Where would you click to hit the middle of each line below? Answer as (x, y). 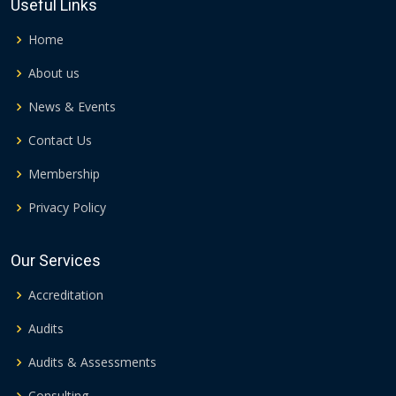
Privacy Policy (67, 208)
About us (54, 73)
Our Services (56, 261)
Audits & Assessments (92, 362)
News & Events (72, 107)
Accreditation (66, 295)
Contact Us (60, 141)
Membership (64, 174)
